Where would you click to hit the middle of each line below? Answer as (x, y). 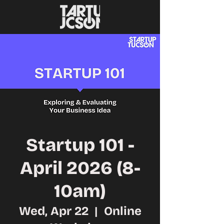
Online (122, 211)
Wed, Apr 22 (53, 211)
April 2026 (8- (80, 168)
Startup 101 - (80, 145)
